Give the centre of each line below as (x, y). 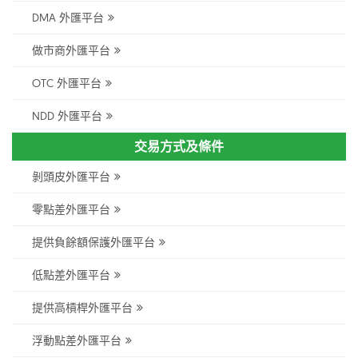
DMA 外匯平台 (68, 18)
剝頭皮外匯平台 (71, 177)
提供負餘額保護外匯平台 (93, 243)
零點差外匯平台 (71, 210)
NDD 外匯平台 (67, 116)
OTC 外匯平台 (67, 84)
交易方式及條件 (179, 147)
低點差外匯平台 (71, 275)
